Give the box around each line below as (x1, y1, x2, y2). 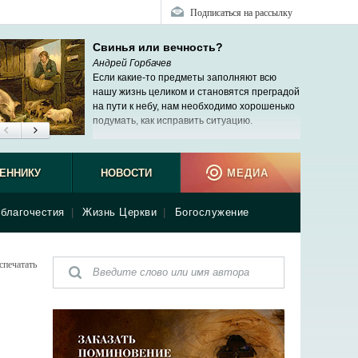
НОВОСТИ (100, 167, 152, 179)
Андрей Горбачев (93, 58, 171, 69)
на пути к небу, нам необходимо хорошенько (93, 101, 295, 112)
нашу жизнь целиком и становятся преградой (93, 86, 300, 97)
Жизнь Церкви (82, 206, 157, 218)
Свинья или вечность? (93, 41, 223, 54)
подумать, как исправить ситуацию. (93, 115, 253, 126)
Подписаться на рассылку (190, 6, 292, 18)
